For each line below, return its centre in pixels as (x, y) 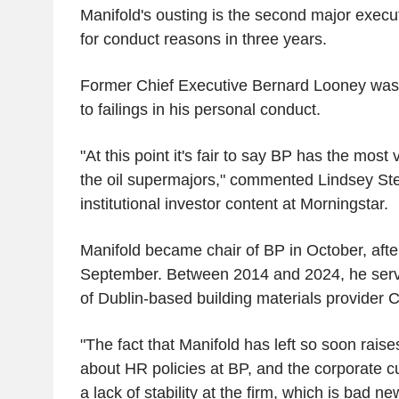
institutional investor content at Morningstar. (234, 204)
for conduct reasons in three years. (203, 40)
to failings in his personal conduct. (200, 110)
